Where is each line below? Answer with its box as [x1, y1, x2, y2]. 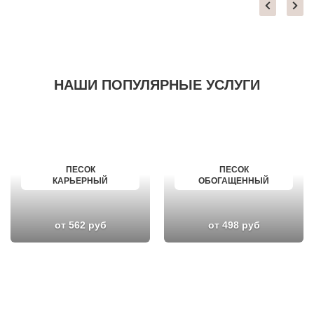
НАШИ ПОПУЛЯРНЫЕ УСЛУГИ [54, 76, 260, 93]
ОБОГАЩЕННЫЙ [198, 176, 269, 186]
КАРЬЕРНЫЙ [53, 176, 108, 186]
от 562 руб [54, 219, 107, 231]
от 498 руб [207, 219, 260, 231]
